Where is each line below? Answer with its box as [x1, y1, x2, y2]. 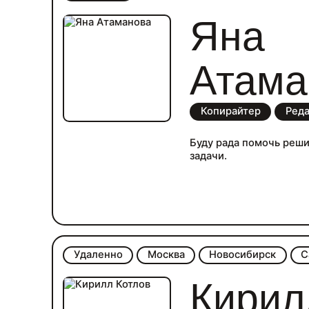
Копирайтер [200, 105, 261, 118]
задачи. [190, 150, 228, 163]
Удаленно [73, 248, 123, 261]
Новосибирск [209, 248, 277, 261]
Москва [147, 248, 185, 261]
